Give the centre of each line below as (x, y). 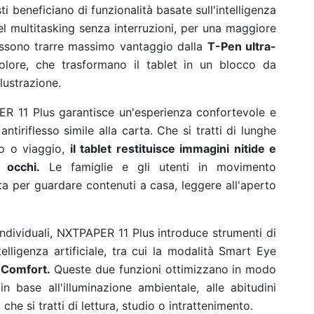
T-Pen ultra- (242, 46)
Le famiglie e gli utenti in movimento (158, 167)
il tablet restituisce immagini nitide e (173, 149)
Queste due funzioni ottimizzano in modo (163, 269)
